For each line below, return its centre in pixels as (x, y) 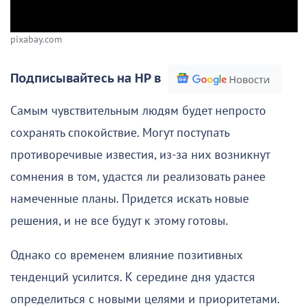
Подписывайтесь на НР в (86, 78)
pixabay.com (36, 39)
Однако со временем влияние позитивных (126, 255)
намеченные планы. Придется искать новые (130, 199)
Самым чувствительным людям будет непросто (138, 111)
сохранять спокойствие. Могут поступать (120, 133)
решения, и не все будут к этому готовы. (119, 221)
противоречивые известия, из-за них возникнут (140, 155)
